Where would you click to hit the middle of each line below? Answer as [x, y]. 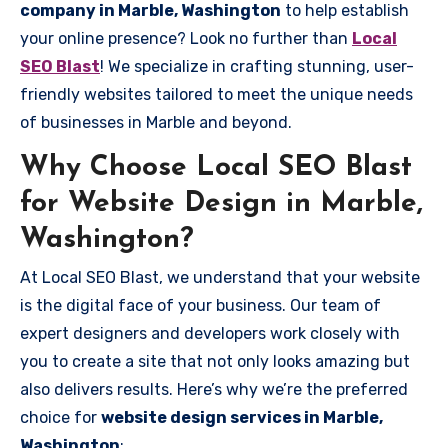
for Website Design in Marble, [221, 203]
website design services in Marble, [242, 417]
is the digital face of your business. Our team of [200, 305]
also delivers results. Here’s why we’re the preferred [214, 389]
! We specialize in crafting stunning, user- [257, 66]
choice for [60, 417]
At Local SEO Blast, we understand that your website [220, 277]
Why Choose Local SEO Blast [216, 167]
